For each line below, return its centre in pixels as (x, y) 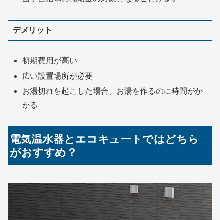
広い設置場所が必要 (58, 76)
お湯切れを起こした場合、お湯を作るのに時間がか (113, 91)
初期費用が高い (50, 60)
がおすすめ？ (44, 153)
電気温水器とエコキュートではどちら (105, 139)
